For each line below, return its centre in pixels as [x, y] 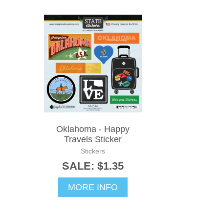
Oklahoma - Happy [93, 129]
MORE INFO [93, 187]
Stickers [93, 151]
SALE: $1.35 [93, 166]
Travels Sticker [93, 140]
